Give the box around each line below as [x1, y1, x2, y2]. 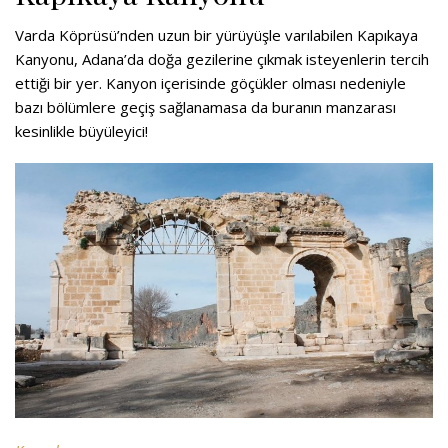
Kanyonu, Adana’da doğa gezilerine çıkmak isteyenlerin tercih [15, 48, 429, 69]
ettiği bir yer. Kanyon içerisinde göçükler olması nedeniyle [15, 72, 406, 93]
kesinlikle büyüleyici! [15, 120, 148, 141]
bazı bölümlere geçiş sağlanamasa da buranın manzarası [15, 96, 396, 117]
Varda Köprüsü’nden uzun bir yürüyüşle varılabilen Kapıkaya [15, 24, 418, 45]
